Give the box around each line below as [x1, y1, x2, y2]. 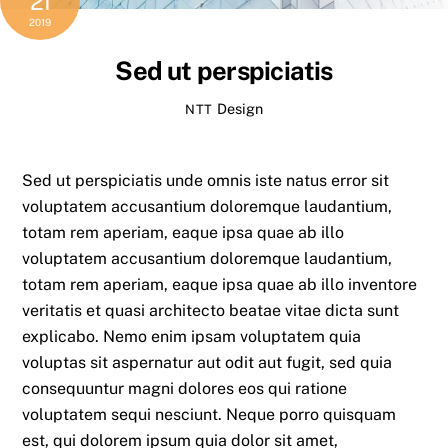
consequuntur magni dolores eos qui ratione [22, 378, 348, 398]
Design [216, 100, 263, 118]
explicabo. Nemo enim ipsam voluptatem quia [22, 326, 362, 346]
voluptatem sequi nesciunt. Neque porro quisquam [22, 404, 397, 424]
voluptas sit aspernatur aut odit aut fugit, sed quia [22, 352, 393, 372]
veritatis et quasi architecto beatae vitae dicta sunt [22, 300, 400, 320]
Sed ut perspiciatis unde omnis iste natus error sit [22, 170, 390, 190]
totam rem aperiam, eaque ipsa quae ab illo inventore [22, 274, 418, 294]
